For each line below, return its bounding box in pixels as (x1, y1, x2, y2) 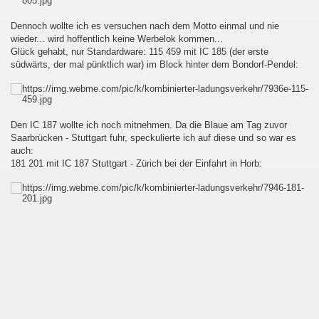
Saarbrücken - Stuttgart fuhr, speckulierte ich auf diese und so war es (11, 132, 296, 143)
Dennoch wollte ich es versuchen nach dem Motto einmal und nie (11, 21, 279, 31)
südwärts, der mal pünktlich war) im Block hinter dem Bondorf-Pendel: (11, 59, 298, 70)
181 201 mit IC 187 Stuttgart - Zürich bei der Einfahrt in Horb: (11, 158, 262, 169)
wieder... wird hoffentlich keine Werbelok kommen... (11, 33, 223, 44)
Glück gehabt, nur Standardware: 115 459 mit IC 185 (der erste (11, 46, 268, 57)
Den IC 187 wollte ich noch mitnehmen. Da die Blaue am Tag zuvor (11, 120, 287, 130)
